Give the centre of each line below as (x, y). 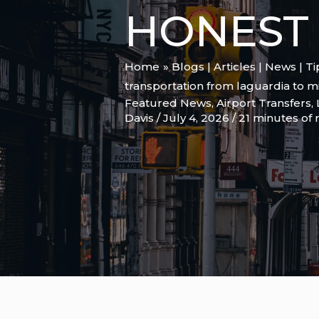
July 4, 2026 (198, 118)
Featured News (168, 103)
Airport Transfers (264, 103)
